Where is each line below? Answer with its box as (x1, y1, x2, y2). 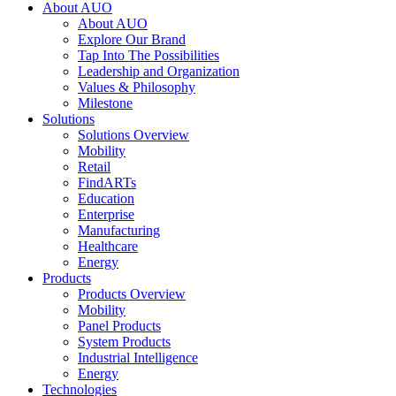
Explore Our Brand (78, 32, 186, 47)
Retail (78, 159, 110, 174)
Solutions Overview (78, 127, 189, 142)
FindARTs (78, 175, 136, 190)
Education (78, 191, 134, 206)
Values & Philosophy (78, 80, 195, 95)
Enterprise (78, 207, 134, 222)
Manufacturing (78, 223, 160, 238)
